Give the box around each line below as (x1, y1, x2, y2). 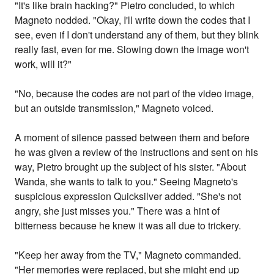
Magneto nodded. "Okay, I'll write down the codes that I (15, 13, 251, 28)
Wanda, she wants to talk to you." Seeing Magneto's (15, 174, 239, 189)
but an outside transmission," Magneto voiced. (15, 101, 214, 116)
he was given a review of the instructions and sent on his (15, 145, 259, 160)
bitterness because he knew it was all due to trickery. (15, 218, 242, 233)
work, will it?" (15, 57, 72, 72)
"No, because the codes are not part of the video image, (15, 86, 254, 101)
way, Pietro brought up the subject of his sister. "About (15, 160, 246, 174)
